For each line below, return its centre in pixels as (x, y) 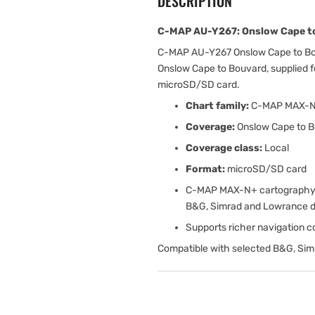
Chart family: (217, 106)
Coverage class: (224, 148)
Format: (205, 169)
